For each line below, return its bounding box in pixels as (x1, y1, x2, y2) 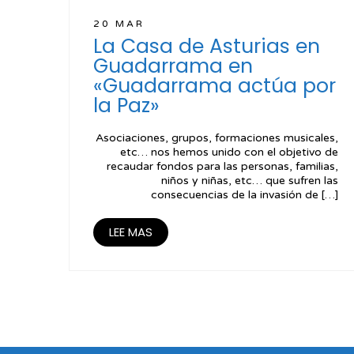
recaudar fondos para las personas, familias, (106, 160, 338, 174)
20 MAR (93, 18, 145, 30)
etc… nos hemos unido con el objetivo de (119, 145, 338, 160)
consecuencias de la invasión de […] (150, 188, 338, 202)
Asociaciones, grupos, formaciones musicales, (95, 131, 338, 145)
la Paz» (93, 92, 160, 120)
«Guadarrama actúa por (93, 72, 336, 100)
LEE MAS (109, 224, 153, 241)
